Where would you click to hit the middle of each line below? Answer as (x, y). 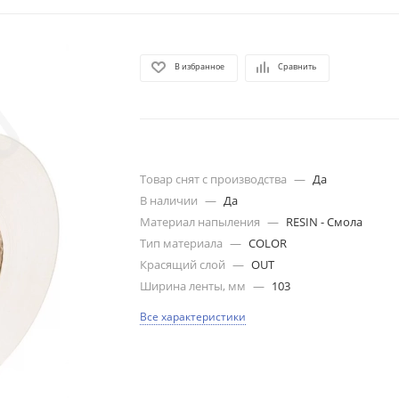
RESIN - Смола (325, 222)
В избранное (200, 67)
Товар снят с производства (215, 179)
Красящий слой (184, 265)
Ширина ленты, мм (195, 286)
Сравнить (297, 67)
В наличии (171, 201)
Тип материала (183, 244)
